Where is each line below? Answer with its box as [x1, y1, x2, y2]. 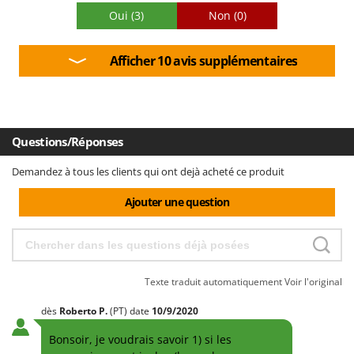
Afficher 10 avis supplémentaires [109, 51, 298, 70]
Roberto [59, 303, 99, 318]
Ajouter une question [124, 194, 230, 209]
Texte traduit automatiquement [145, 274, 284, 288]
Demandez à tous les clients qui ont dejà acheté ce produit [12, 164, 284, 179]
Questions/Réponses [12, 133, 123, 149]
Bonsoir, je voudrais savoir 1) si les [49, 331, 232, 347]
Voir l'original [284, 274, 342, 288]
